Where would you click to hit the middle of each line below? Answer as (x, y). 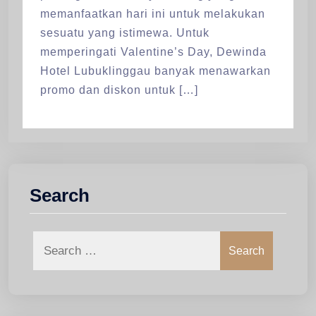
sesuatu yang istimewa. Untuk (125, 33)
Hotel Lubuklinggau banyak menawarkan (156, 71)
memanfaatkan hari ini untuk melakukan (153, 14)
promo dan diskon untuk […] (119, 90)
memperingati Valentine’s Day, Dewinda (153, 52)
